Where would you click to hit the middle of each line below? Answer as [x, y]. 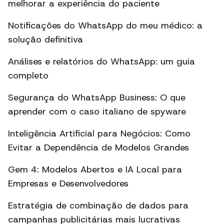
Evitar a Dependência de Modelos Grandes [98, 147]
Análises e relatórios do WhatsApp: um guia [101, 61]
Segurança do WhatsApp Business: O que [97, 97]
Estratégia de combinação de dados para [98, 205]
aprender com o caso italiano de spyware [97, 111]
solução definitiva [45, 39]
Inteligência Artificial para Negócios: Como [99, 133]
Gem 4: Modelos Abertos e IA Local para [95, 169]
